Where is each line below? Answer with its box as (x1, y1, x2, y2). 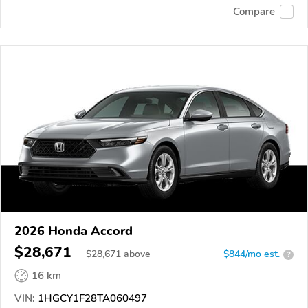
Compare (233, 4, 275, 19)
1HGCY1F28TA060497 (35, 291, 147, 306)
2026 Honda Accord (14, 223, 133, 240)
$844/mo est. (223, 247, 280, 261)
